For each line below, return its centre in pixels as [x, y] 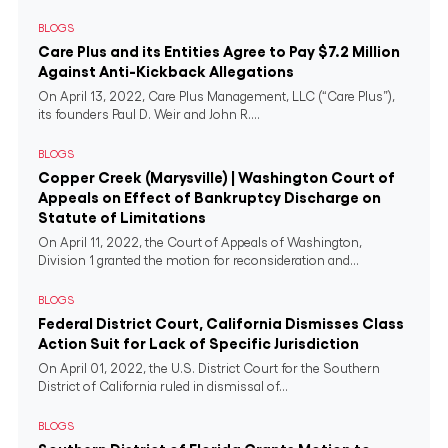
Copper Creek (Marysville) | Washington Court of [216, 177]
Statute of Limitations [122, 217]
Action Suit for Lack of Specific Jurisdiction [198, 343]
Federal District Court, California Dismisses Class [221, 323]
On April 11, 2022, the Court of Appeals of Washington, [200, 242]
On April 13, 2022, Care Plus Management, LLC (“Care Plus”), [216, 96]
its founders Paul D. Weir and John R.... [149, 114]
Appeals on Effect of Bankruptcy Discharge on [209, 197]
